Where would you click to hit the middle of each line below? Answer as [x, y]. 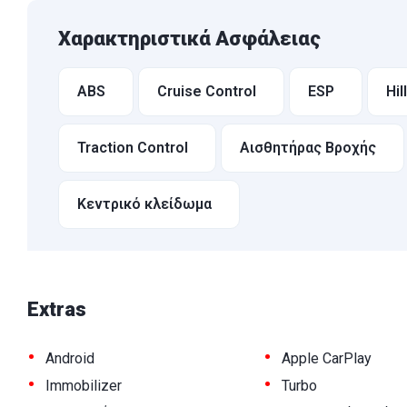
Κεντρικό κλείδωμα [144, 204]
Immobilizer [84, 386]
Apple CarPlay [326, 359]
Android [70, 359]
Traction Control [133, 148]
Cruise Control [207, 92]
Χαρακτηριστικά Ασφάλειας [189, 39]
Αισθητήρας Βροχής [308, 148]
